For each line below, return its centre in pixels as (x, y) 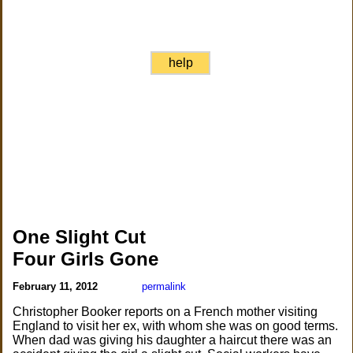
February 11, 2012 (57, 286)
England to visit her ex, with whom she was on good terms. (176, 326)
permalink (164, 286)
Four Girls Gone (86, 259)
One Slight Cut (80, 237)
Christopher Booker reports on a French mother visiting (165, 312)
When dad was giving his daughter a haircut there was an (173, 340)
